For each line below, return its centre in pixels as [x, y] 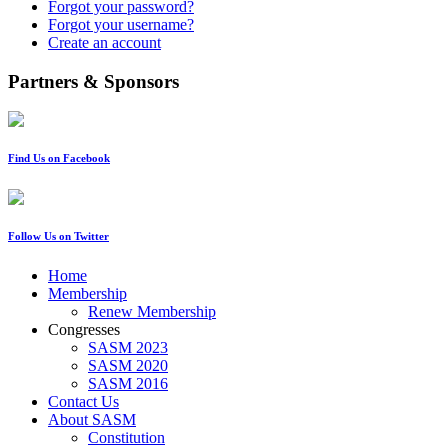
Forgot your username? [121, 24]
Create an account [104, 42]
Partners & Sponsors [93, 81]
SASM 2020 [128, 366]
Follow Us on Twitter [58, 236]
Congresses [84, 330]
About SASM [92, 420]
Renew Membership [152, 312]
